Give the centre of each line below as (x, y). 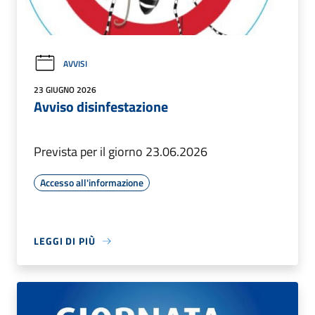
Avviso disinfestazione (101, 107)
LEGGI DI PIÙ (65, 241)
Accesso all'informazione (92, 183)
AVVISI (75, 64)
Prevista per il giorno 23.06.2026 (121, 152)
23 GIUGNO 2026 (65, 90)
